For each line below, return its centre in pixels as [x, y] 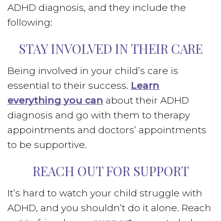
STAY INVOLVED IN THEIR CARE [110, 49]
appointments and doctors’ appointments [107, 130]
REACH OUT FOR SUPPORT [110, 171]
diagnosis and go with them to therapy [99, 115]
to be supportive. [47, 145]
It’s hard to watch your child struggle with [105, 193]
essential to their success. [69, 86]
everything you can [55, 100]
